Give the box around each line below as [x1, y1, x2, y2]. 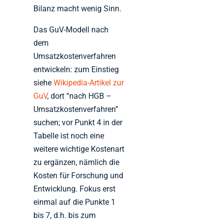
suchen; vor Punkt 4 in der [33, 118, 123, 128]
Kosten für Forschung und [33, 171, 124, 181]
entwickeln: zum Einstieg [33, 65, 119, 75]
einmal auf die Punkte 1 [33, 197, 116, 207]
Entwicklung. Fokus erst [33, 184, 116, 194]
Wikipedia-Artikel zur [54, 78, 124, 88]
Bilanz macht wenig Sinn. [33, 4, 122, 14]
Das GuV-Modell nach [33, 25, 109, 35]
